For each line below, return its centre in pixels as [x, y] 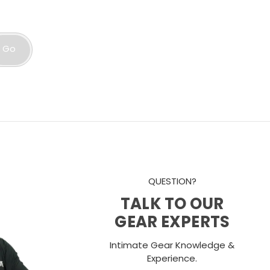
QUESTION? [172, 183]
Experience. [172, 259]
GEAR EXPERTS [172, 223]
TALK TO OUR [172, 205]
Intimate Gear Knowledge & [172, 246]
